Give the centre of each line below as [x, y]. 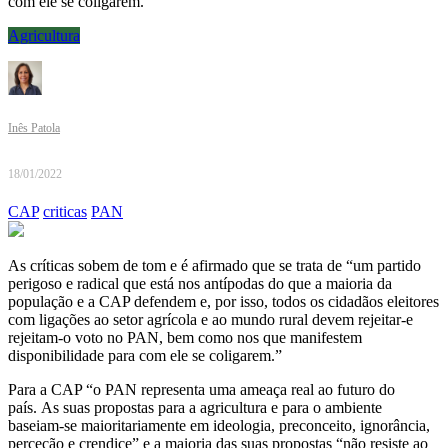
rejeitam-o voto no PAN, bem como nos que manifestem [185, 338]
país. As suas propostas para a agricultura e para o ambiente [195, 408]
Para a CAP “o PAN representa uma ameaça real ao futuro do [201, 390]
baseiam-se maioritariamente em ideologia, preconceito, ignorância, [219, 426]
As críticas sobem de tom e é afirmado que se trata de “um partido [214, 266]
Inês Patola [34, 128]
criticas [65, 212]
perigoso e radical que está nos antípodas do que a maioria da [200, 284]
